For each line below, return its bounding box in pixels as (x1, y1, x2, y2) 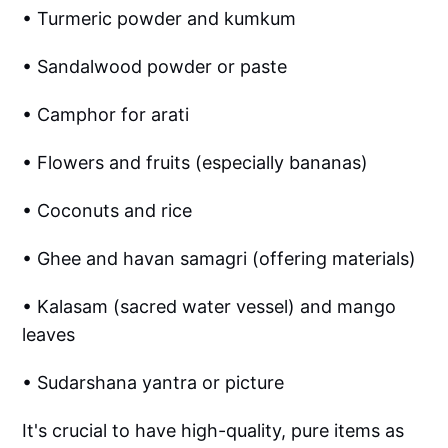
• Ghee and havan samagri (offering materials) (22, 247, 417, 269)
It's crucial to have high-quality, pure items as (22, 419, 405, 441)
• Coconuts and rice (22, 199, 193, 221)
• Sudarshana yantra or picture (22, 371, 285, 393)
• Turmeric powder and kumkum (22, 7, 297, 29)
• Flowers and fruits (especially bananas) (22, 151, 369, 173)
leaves (22, 323, 76, 345)
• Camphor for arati (22, 103, 190, 125)
